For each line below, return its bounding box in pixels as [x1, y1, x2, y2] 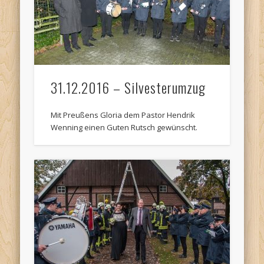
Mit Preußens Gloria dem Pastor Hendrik [51, 110, 196, 121]
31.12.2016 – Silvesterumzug [51, 77, 206, 98]
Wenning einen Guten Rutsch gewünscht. [51, 122, 198, 133]
